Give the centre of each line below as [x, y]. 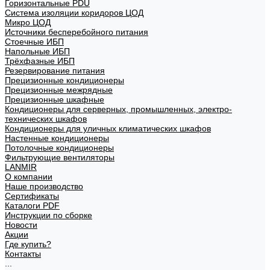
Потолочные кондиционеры [59, 148]
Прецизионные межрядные [59, 90]
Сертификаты [32, 196]
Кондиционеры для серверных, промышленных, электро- [118, 109]
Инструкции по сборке [49, 215]
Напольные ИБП [37, 51]
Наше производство [44, 186]
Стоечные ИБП [34, 42]
